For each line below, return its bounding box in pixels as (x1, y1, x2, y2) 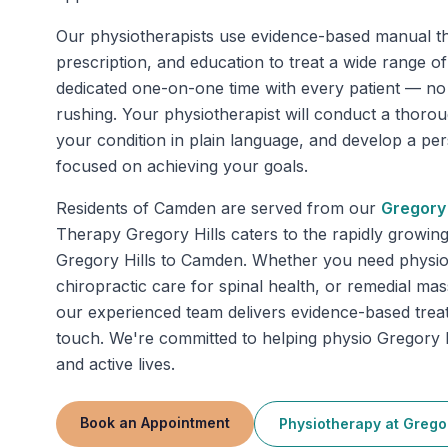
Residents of (56, 198, 154, 218)
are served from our (216, 198, 381, 218)
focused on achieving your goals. (56, 156, 308, 176)
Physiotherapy (279, 415, 381, 432)
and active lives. (56, 354, 175, 374)
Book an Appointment (80, 414, 230, 431)
